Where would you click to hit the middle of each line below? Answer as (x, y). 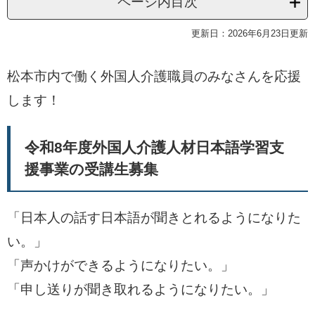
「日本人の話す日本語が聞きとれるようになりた (154, 218)
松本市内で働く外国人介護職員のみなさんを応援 (154, 76)
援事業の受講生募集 (91, 169)
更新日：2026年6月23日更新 (250, 33)
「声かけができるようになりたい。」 (121, 265)
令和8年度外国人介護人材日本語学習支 (154, 147)
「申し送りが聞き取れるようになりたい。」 (141, 289)
